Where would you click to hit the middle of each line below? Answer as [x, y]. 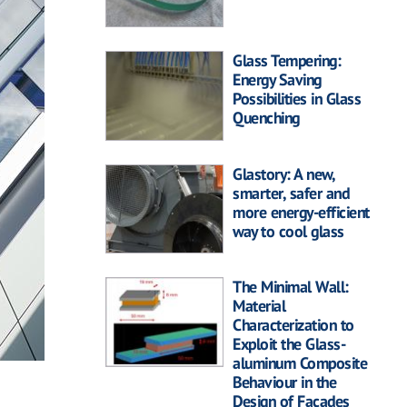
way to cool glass [288, 231]
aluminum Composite [300, 363]
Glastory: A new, [283, 174]
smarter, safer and [291, 193]
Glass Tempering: [287, 61]
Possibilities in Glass [297, 99]
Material [259, 306]
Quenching [266, 118]
